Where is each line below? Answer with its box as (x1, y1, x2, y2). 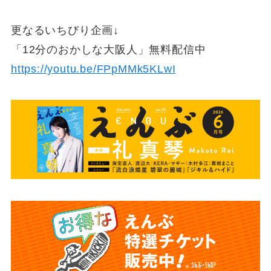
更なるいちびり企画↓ (10, 24, 119, 36)
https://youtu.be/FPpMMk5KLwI (10, 62, 176, 75)
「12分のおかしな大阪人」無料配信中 (10, 43, 206, 56)
